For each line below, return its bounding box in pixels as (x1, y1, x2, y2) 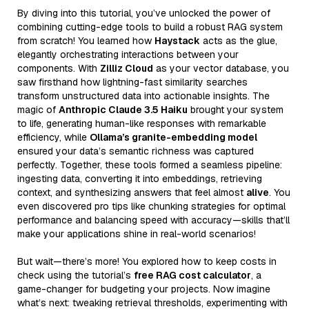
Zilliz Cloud (100, 61, 153, 74)
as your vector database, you (153, 61, 289, 74)
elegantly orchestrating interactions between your (17, 48, 239, 61)
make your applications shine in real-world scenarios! (17, 227, 256, 240)
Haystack (154, 34, 200, 47)
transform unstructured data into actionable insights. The (17, 89, 270, 102)
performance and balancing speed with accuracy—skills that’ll (17, 213, 290, 226)
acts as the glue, (200, 34, 277, 47)
